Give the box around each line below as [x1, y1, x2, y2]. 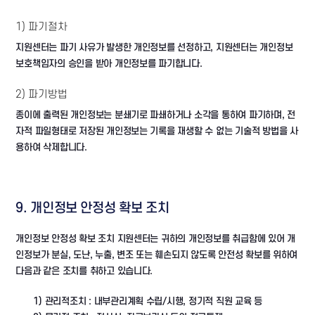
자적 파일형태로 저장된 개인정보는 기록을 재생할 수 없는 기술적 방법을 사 [15, 126, 298, 136]
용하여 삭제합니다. [15, 142, 87, 153]
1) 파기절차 [15, 21, 67, 33]
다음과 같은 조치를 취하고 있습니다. [15, 266, 153, 276]
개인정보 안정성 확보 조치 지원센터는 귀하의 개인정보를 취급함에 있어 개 [15, 233, 296, 244]
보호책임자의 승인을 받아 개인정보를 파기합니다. [15, 58, 202, 69]
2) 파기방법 [15, 89, 67, 101]
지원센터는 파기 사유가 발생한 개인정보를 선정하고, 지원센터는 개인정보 [15, 42, 293, 53]
